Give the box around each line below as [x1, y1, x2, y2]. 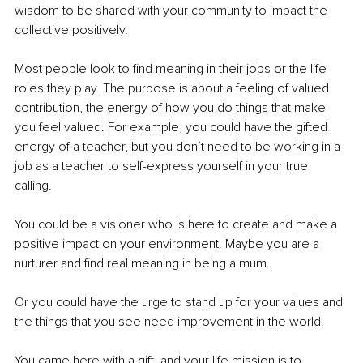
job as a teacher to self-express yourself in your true [15, 157, 311, 174]
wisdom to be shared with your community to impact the [15, 2, 331, 19]
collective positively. [15, 21, 128, 38]
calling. [15, 177, 55, 194]
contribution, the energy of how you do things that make [15, 99, 329, 116]
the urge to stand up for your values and [121, 293, 346, 310]
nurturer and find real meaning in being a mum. [15, 254, 273, 271]
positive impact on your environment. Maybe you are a [15, 235, 322, 252]
